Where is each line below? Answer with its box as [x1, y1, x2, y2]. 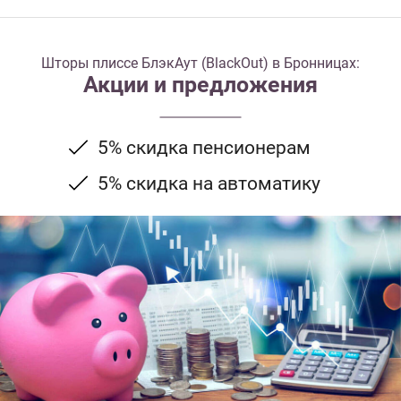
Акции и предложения [83, 72, 318, 98]
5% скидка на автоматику [97, 172, 320, 194]
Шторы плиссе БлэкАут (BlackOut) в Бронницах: [41, 55, 360, 73]
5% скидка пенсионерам [97, 137, 311, 159]
